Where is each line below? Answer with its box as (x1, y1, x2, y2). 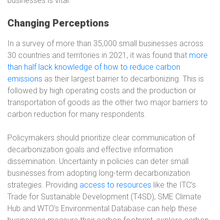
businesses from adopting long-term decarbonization (7, 168, 190, 178)
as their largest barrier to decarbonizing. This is (42, 74, 204, 83)
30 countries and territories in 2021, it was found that (7, 51, 189, 60)
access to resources (80, 180, 151, 190)
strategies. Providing (7, 180, 80, 190)
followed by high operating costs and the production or (7, 86, 196, 95)
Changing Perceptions (7, 17, 109, 29)
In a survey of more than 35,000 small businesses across (7, 39, 203, 48)
